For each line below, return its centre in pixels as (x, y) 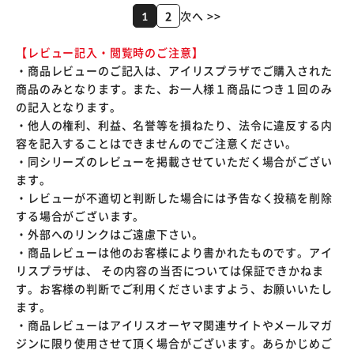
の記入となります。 (69, 107)
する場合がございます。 (81, 216)
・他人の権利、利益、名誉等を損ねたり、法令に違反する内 (174, 125)
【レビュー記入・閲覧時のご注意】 (110, 52)
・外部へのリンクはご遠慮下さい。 (110, 234)
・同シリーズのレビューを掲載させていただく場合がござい (174, 161)
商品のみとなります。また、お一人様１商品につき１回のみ (174, 88)
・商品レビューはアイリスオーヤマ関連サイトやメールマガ (174, 325)
